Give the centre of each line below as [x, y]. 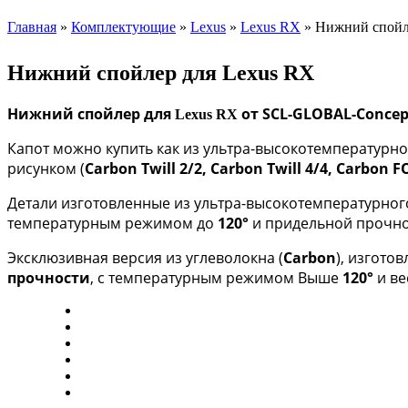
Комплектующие [123, 26]
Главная [32, 26]
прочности [49, 277]
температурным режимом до [112, 223]
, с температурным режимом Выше [216, 277]
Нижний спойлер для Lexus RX [161, 72]
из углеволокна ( [224, 257]
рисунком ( [46, 168]
